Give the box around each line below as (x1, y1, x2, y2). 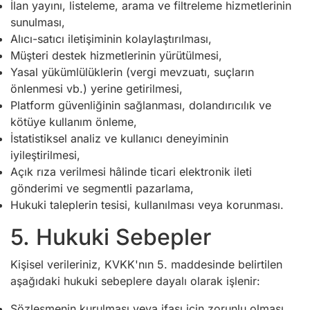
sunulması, (10, 15, 65, 29)
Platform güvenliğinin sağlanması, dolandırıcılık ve (10, 98, 271, 112)
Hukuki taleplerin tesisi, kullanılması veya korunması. (10, 198, 284, 212)
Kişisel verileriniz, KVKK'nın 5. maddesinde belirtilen (10, 257, 282, 271)
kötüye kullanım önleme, (10, 115, 137, 129)
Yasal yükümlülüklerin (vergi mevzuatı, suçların (10, 65, 254, 79)
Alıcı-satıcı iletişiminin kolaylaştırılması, (10, 32, 212, 46)
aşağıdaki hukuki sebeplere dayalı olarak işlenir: (10, 274, 260, 288)
